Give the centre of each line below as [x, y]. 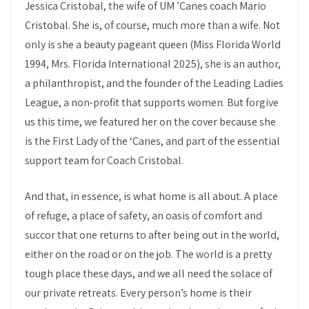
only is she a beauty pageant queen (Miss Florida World [153, 44]
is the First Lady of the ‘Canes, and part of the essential [152, 141]
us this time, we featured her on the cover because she [150, 122]
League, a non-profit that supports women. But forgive [152, 102]
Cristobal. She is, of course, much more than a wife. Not [152, 25]
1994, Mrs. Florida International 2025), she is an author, [153, 64]
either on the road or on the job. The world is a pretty [148, 254]
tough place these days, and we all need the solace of [149, 273]
